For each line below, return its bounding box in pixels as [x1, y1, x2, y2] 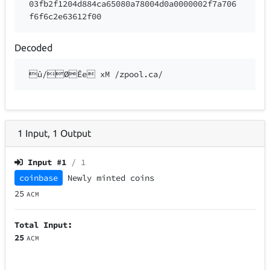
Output [60, 127, 91, 139]
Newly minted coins [67, 172, 155, 183]
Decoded [14, 42, 53, 54]
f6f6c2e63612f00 [29, 11, 102, 22]
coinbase [19, 172, 58, 183]
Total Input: [14, 219, 73, 230]
